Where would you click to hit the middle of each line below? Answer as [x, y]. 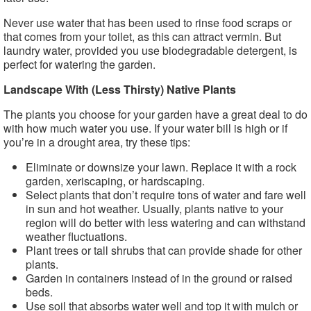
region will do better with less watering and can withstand [166, 222]
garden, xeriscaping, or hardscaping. [115, 181]
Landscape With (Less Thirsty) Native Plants [120, 89]
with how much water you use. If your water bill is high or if [145, 128]
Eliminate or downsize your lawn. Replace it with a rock [161, 167]
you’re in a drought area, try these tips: [97, 142]
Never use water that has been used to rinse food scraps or [148, 23]
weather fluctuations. [76, 236]
